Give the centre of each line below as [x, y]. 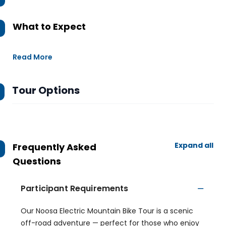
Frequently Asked [54, 147]
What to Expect [49, 26]
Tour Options [46, 90]
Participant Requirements [75, 188]
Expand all [194, 145]
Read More [33, 57]
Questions [37, 161]
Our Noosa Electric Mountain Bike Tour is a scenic [107, 211]
